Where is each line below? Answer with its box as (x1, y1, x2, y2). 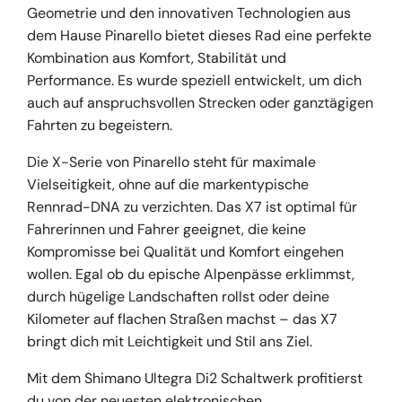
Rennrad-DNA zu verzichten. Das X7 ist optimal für (27, 197, 357, 216)
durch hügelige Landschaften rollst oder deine (27, 286, 329, 306)
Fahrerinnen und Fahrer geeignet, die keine (27, 219, 306, 239)
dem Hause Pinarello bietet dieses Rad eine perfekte (27, 25, 371, 45)
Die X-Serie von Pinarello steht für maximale (27, 152, 316, 171)
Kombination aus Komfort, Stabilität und (27, 48, 286, 67)
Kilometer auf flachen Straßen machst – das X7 (27, 309, 337, 328)
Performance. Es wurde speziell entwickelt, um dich (27, 70, 362, 90)
